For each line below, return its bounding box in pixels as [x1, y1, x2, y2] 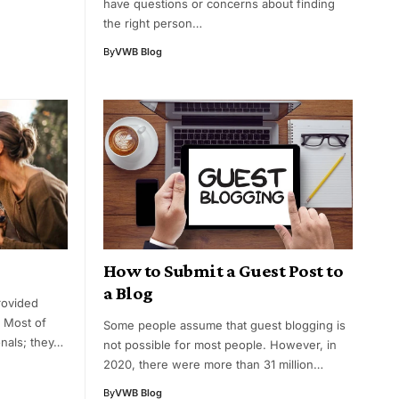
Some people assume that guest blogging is [103, 318, 346, 333]
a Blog [103, 282, 153, 305]
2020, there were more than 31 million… [103, 357, 323, 372]
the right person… [103, 16, 202, 31]
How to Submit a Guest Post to [103, 260, 344, 282]
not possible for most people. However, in [103, 338, 337, 353]
